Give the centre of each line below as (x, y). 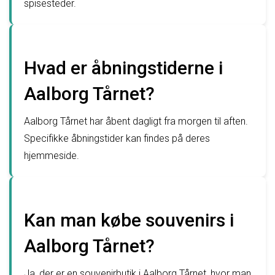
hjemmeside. (52, 155)
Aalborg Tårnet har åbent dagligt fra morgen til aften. (136, 121)
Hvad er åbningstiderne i (123, 68)
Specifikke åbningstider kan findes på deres (117, 138)
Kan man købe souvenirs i (129, 220)
